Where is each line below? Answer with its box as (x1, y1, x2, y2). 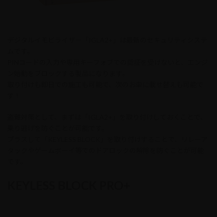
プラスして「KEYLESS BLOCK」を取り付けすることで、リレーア (7, 135, 208, 143)
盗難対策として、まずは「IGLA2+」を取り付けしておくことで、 (7, 112, 207, 121)
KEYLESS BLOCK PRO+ (7, 178, 130, 192)
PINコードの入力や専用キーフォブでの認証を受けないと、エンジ (7, 58, 208, 66)
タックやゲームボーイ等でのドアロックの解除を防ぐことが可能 (7, 146, 204, 155)
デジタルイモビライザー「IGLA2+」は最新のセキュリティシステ (7, 35, 207, 44)
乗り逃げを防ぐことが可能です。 (7, 124, 108, 132)
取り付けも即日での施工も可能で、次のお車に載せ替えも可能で (7, 80, 203, 89)
